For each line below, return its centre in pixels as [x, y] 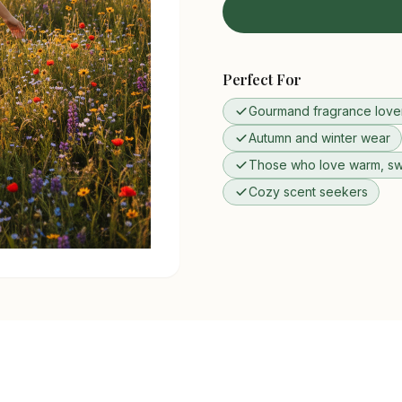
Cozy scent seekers [308, 192]
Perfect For [262, 79]
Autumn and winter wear [319, 138]
